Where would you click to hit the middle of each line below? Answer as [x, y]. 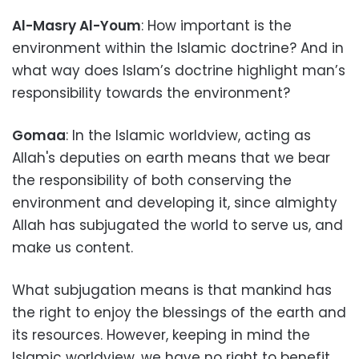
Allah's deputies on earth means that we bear [171, 158]
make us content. [73, 248]
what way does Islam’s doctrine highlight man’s [179, 71]
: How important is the [216, 26]
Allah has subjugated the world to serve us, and [177, 225]
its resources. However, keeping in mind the [161, 335]
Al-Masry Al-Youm [77, 26]
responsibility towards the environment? [151, 93]
